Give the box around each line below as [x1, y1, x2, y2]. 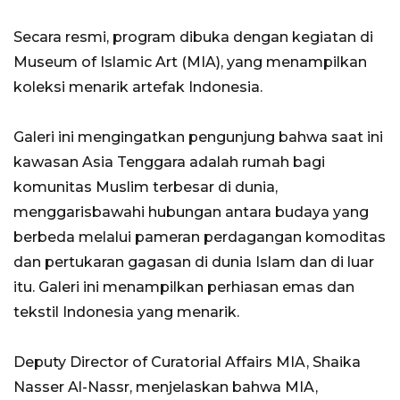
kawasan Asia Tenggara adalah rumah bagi [13, 154, 325, 171]
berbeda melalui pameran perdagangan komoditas [13, 229, 386, 246]
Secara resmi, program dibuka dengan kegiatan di [13, 29, 373, 46]
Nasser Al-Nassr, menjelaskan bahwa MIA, [13, 379, 318, 396]
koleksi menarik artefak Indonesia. [13, 79, 262, 96]
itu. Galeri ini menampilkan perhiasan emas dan [13, 279, 354, 296]
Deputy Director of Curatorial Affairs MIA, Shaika [13, 354, 361, 371]
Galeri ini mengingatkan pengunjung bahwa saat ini [13, 129, 383, 146]
